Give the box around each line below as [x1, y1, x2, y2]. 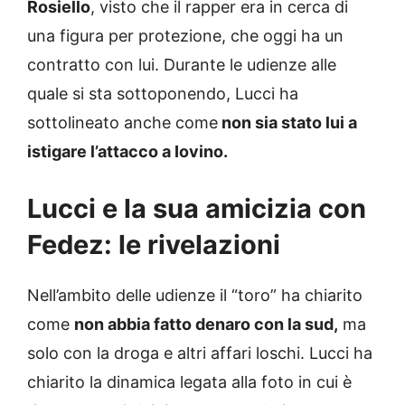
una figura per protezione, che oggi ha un [27, 25, 344, 45]
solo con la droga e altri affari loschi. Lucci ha [27, 343, 372, 363]
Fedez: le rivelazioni [27, 228, 280, 260]
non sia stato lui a [218, 112, 357, 132]
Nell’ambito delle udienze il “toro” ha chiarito [27, 285, 363, 305]
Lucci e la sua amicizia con [27, 192, 366, 224]
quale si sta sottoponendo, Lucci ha [27, 83, 298, 103]
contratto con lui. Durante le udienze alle [27, 54, 336, 74]
